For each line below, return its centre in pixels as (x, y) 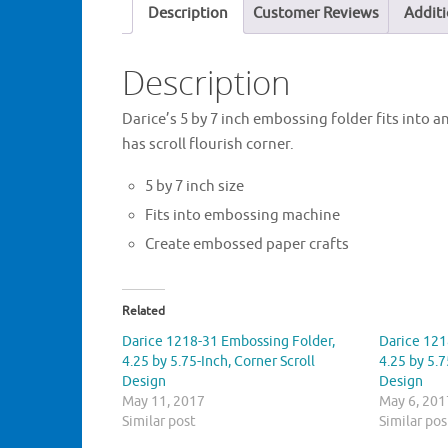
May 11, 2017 (163, 402)
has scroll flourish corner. (208, 145)
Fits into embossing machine (242, 216)
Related (143, 311)
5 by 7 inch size (194, 187)
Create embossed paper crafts (246, 245)
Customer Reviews (316, 13)
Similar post (159, 422)
